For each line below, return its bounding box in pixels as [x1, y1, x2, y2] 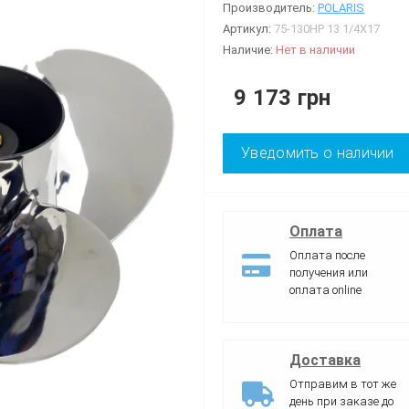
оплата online [289, 282, 362, 297]
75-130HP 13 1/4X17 [274, 21, 380, 36]
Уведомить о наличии [241, 143, 394, 162]
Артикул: [223, 21, 274, 36]
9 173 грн [234, 84, 331, 110]
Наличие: [223, 42, 276, 57]
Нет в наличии [276, 42, 355, 57]
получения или [289, 265, 368, 279]
